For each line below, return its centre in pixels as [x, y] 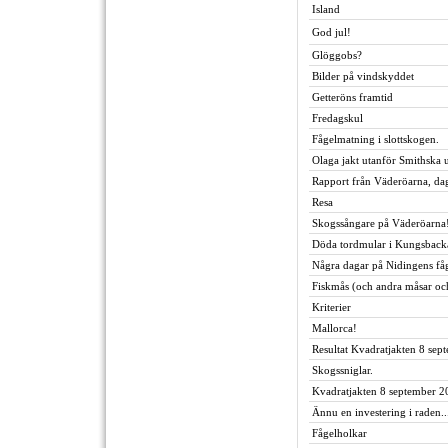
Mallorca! [334, 328]
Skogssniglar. [342, 370]
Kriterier [331, 307]
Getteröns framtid [352, 97]
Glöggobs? [337, 55]
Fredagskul [337, 118]
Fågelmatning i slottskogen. [375, 139]
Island [326, 9]
